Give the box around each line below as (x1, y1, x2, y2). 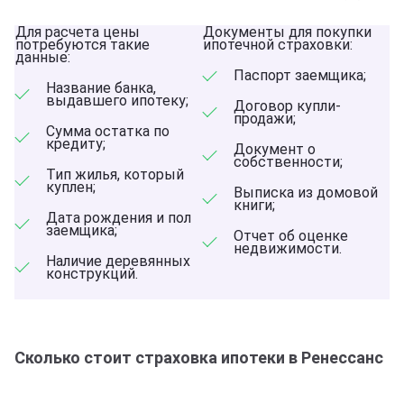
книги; (234, 196, 275, 214)
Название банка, (46, 78, 156, 96)
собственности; (234, 152, 343, 170)
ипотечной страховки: (203, 35, 353, 53)
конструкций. (46, 264, 138, 282)
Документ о (234, 140, 316, 158)
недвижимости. (234, 239, 342, 257)
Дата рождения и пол (46, 208, 191, 226)
